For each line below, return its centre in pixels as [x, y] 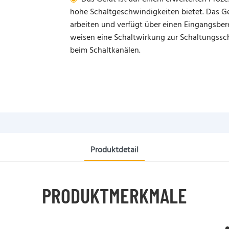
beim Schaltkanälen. [105, 51]
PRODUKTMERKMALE [114, 195]
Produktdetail [114, 150]
